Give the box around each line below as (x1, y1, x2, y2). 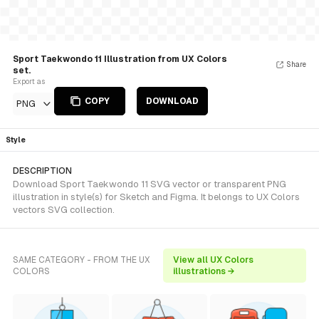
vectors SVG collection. (13, 204, 115, 215)
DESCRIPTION (13, 166, 72, 176)
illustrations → (173, 266, 236, 276)
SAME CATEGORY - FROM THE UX (13, 255, 150, 265)
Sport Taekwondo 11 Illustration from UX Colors (13, 54, 227, 64)
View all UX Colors (173, 255, 254, 265)
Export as (13, 78, 45, 85)
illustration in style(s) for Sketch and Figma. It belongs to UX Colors (13, 192, 300, 202)
